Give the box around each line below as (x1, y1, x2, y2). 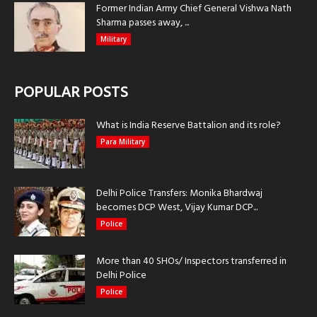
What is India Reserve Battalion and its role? (96, 117, 281, 134)
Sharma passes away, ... (96, 15, 189, 32)
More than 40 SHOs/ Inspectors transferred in (96, 253, 287, 270)
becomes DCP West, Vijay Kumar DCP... (96, 200, 258, 217)
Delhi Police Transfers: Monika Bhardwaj (96, 185, 263, 202)
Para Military (100, 137, 145, 147)
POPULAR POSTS (14, 81, 128, 106)
